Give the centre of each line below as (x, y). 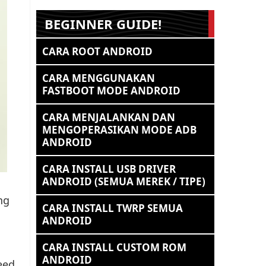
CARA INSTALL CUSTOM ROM (114, 247)
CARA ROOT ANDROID (97, 51)
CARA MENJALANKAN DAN (109, 117)
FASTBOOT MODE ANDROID (111, 91)
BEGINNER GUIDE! (103, 24)
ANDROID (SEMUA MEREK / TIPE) (124, 181)
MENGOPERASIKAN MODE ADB (119, 130)
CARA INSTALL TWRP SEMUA (113, 208)
